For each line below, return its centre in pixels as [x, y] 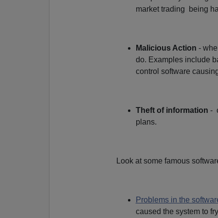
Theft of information [172, 110]
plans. [146, 122]
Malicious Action [166, 48]
